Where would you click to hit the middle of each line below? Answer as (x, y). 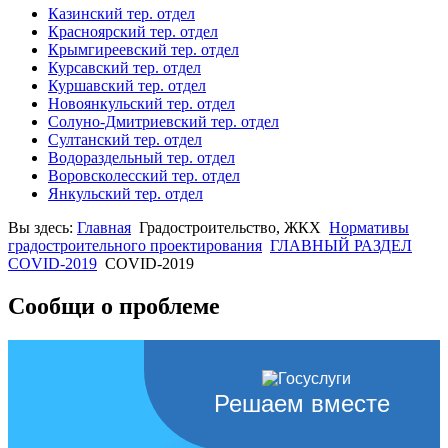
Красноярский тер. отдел (133, 32)
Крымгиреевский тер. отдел (143, 50)
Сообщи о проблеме (114, 306)
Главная (104, 228)
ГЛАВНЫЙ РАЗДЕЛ (341, 246)
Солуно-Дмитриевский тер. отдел (163, 122)
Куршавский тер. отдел (127, 86)
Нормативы (369, 228)
